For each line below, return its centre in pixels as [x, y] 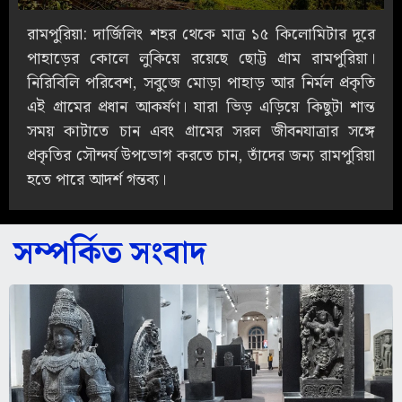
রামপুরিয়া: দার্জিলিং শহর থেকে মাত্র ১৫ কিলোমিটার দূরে [201, 35]
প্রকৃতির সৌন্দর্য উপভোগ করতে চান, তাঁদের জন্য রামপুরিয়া [201, 156]
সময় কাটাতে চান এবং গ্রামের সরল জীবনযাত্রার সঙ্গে [201, 132]
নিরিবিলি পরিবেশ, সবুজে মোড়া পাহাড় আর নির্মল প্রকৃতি [201, 83]
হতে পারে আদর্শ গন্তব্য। [96, 180]
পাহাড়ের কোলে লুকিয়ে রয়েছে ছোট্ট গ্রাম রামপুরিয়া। [201, 59]
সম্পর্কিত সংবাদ [110, 254]
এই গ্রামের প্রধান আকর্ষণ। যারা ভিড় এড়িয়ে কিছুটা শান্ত [201, 108]
